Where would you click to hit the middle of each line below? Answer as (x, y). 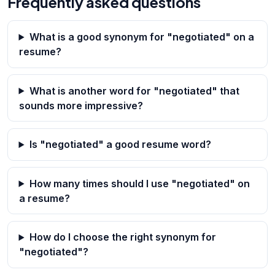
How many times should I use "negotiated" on (139, 183)
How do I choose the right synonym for (122, 237)
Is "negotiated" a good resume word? (120, 145)
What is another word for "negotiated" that (134, 91)
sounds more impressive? (81, 105)
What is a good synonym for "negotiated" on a (141, 37)
